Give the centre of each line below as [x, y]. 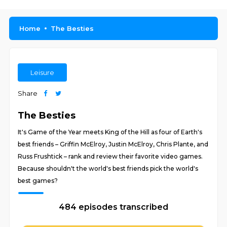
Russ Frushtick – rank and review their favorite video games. [110, 156]
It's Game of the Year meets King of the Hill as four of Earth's [110, 132]
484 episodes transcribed [113, 207]
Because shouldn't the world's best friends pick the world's [108, 168]
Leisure [43, 72]
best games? [38, 181]
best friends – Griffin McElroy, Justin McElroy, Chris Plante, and [113, 144]
